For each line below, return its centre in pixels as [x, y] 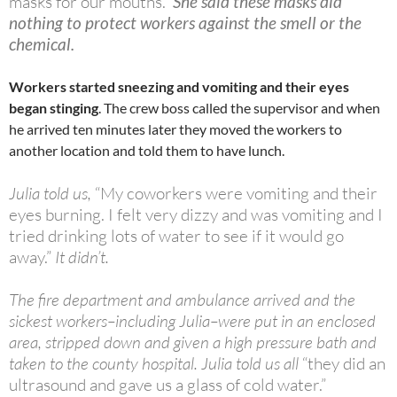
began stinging [54, 108]
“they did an [344, 364]
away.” [30, 257]
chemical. [42, 44]
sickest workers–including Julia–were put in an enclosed [192, 321]
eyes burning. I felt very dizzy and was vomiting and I [196, 215]
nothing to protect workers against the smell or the [185, 23]
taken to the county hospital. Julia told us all [156, 364]
